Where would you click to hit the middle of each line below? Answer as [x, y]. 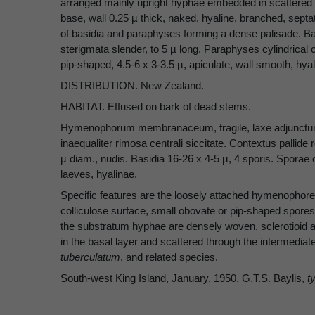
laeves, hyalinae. [99, 174]
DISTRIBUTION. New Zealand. [132, 86]
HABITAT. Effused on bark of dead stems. [156, 107]
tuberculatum [90, 257]
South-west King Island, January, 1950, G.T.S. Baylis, [184, 278]
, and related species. [169, 257]
